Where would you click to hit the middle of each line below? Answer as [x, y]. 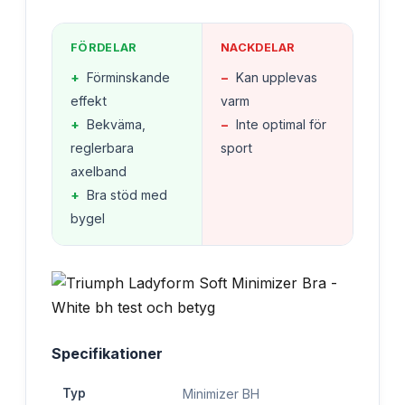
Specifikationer [107, 353]
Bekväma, [116, 124]
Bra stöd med [127, 194]
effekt [89, 100]
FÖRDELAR [104, 47]
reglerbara [102, 147]
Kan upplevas [277, 77]
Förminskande [128, 77]
